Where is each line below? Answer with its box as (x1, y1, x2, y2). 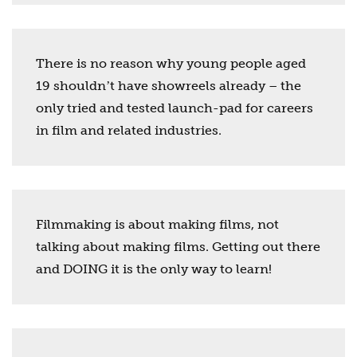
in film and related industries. (36, 122, 222, 138)
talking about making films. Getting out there (36, 238, 320, 254)
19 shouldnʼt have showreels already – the (36, 77, 301, 93)
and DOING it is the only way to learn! (36, 261, 272, 277)
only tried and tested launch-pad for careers (36, 100, 313, 116)
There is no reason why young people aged (36, 55, 306, 71)
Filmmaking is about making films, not (36, 216, 279, 232)
